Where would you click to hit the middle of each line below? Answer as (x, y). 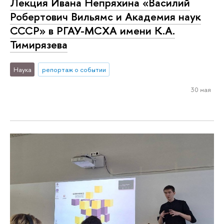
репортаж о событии (74, 69)
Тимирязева (39, 45)
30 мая (201, 89)
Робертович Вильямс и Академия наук (105, 17)
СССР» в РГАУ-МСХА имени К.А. (92, 31)
